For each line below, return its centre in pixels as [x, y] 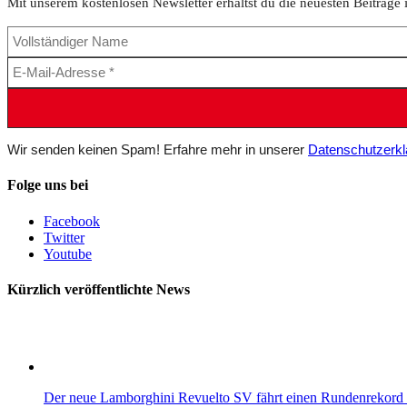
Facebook [72, 221]
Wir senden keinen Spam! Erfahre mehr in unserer [158, 150]
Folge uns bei [48, 185]
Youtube [68, 253]
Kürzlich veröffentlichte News [99, 289]
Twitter [64, 237]
